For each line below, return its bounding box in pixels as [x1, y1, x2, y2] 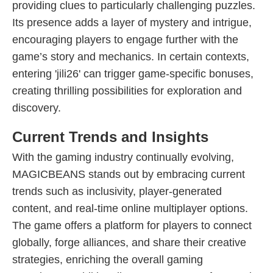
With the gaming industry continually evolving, [12, 151, 234, 163]
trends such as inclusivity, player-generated [12, 185, 222, 197]
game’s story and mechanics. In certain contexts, [12, 51, 249, 63]
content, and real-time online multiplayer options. [12, 202, 248, 214]
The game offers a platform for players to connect [12, 219, 252, 232]
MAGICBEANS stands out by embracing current [12, 168, 245, 180]
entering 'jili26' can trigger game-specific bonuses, [12, 68, 253, 80]
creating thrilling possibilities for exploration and [12, 85, 242, 97]
